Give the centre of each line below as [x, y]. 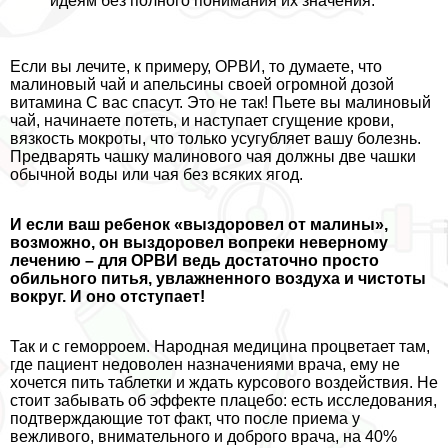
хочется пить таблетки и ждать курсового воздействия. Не [224, 382]
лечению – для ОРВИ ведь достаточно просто [194, 260]
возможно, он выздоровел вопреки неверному [199, 242]
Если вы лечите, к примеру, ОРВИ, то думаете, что [196, 66]
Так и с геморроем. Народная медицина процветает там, [220, 346]
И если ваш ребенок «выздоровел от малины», [199, 224]
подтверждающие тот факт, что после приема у [185, 418]
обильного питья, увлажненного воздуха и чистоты [218, 278]
